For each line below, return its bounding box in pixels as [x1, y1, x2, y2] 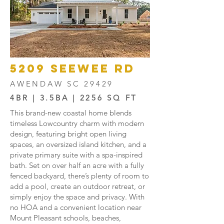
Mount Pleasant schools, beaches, [10, 213, 121, 222]
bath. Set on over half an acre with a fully [10, 160, 144, 170]
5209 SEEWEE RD [10, 61, 135, 75]
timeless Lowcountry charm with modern [10, 118, 144, 128]
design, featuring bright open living [10, 129, 126, 138]
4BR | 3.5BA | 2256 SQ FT [10, 93, 137, 102]
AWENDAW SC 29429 [10, 79, 113, 88]
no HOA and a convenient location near [10, 202, 141, 212]
